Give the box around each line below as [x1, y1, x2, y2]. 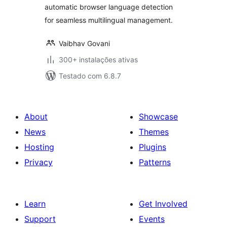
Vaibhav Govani [59, 39, 110, 48]
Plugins [139, 142, 166, 152]
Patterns [139, 157, 171, 167]
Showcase [139, 111, 178, 122]
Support [24, 214, 56, 224]
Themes [139, 127, 169, 137]
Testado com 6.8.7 [59, 71, 121, 80]
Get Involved [139, 199, 187, 209]
